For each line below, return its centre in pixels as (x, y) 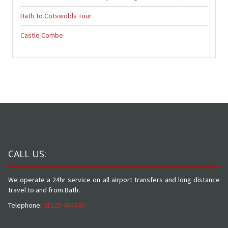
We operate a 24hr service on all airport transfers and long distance (114, 179)
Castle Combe (41, 35)
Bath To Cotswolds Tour (56, 16)
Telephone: (25, 205)
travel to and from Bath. (44, 190)
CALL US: (27, 153)
